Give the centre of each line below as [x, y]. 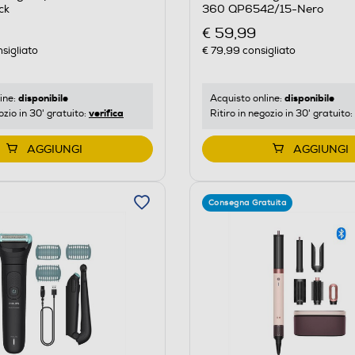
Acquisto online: [247, 98]
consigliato [267, 50]
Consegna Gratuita [247, 202]
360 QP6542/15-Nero [262, 10]
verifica [106, 113]
